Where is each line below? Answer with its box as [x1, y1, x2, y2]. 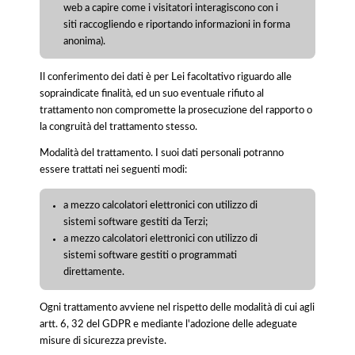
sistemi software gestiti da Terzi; [63, 217, 208, 227]
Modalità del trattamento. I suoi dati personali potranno [40, 148, 284, 158]
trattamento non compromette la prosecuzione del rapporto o [40, 105, 312, 115]
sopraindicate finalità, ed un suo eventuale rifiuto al [40, 88, 264, 98]
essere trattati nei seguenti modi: [40, 165, 187, 175]
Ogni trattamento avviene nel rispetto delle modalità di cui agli [40, 303, 315, 313]
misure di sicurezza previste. [40, 336, 166, 346]
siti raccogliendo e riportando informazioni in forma [63, 19, 291, 29]
